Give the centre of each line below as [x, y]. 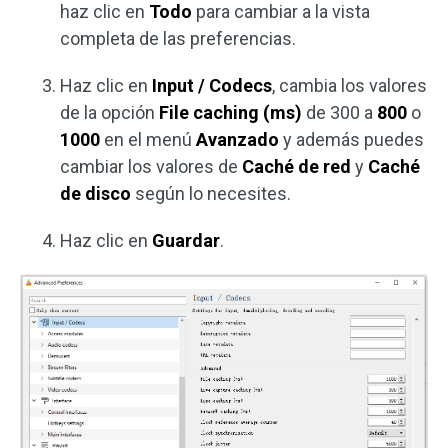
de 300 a [339, 113]
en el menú [148, 140]
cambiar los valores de [151, 167]
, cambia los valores [349, 86]
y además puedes [351, 140]
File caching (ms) [230, 113]
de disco [95, 194]
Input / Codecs [212, 86]
